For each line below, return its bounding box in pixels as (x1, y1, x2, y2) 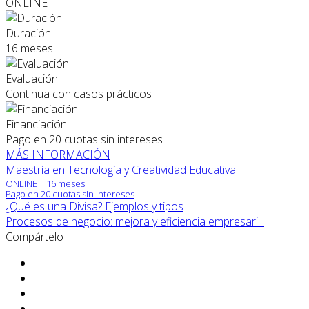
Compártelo (6, 229, 63, 245)
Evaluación (6, 71, 58, 87)
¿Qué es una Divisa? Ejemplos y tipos (6, 199, 183, 215)
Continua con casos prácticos (6, 86, 152, 102)
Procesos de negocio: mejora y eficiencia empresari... (6, 214, 264, 230)
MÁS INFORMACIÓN (6, 147, 110, 163)
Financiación (6, 117, 67, 132)
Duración (6, 26, 51, 41)
